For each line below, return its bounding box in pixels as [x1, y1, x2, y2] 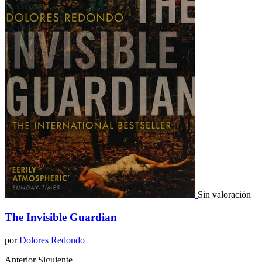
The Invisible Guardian [5, 211, 117, 223]
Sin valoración [198, 189, 251, 200]
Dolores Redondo [19, 235, 85, 245]
